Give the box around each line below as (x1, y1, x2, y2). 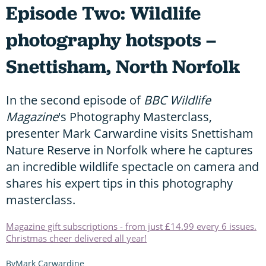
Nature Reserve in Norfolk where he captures (6, 141, 253, 158)
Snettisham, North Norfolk (6, 53, 240, 79)
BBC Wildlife (144, 91, 211, 108)
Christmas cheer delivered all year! (6, 232, 147, 244)
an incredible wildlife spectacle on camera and (6, 158, 259, 175)
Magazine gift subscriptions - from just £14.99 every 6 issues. (6, 220, 256, 232)
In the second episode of (6, 91, 144, 108)
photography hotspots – (6, 27, 216, 52)
